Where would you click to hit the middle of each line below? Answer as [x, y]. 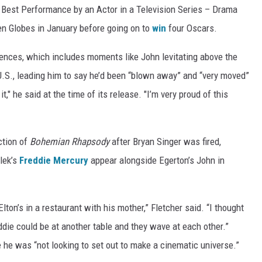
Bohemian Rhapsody [70, 142]
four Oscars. [192, 28]
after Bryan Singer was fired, [165, 142]
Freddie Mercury [54, 161]
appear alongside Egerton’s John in [156, 161]
